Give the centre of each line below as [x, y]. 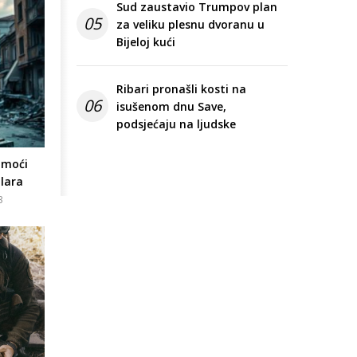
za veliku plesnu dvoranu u [190, 25]
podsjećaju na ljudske [176, 124]
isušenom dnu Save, [171, 107]
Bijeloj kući [146, 42]
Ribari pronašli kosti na [181, 89]
